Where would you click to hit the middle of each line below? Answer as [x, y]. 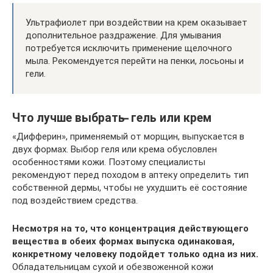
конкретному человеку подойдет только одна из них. [135, 254]
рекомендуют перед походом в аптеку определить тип [130, 175]
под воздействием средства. [75, 200]
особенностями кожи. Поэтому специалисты [109, 162]
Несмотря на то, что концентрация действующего [130, 229]
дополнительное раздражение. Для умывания [123, 35]
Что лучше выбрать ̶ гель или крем [112, 118]
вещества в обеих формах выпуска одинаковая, [123, 241]
